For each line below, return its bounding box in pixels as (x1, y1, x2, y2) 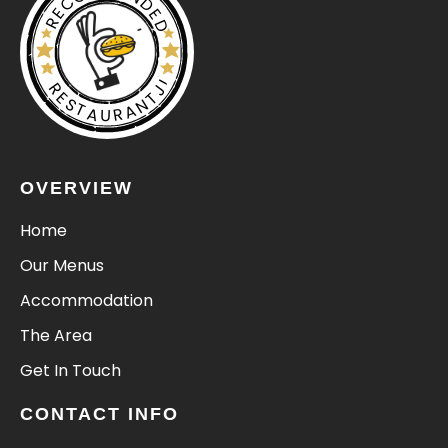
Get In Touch (20, 359, 121, 383)
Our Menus (20, 254, 104, 278)
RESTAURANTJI (42, 74, 177, 131)
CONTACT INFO (20, 404, 179, 425)
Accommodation (20, 289, 153, 313)
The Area (20, 324, 92, 348)
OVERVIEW (20, 178, 133, 199)
